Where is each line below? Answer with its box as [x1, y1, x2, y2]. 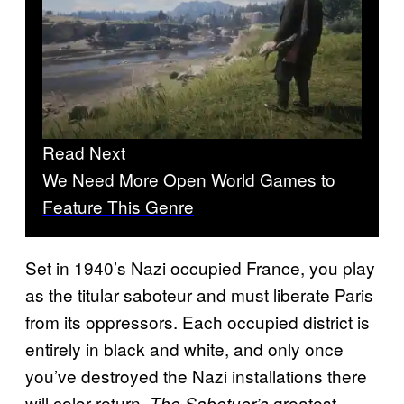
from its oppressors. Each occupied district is [25, 309, 370, 335]
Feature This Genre [42, 194, 194, 219]
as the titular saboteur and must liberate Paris [25, 282, 373, 308]
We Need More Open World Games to [42, 167, 335, 192]
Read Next [42, 140, 125, 165]
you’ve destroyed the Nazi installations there [25, 363, 367, 389]
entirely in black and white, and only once [25, 336, 344, 362]
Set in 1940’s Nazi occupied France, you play [25, 255, 375, 280]
